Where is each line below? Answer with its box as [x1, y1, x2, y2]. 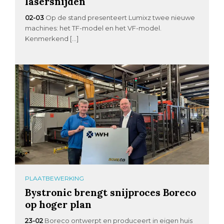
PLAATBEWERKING [25, 174, 84, 182]
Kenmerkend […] [25, 34, 79, 43]
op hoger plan [25, 198, 92, 211]
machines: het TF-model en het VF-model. [25, 24, 162, 32]
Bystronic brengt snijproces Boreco [25, 186, 196, 199]
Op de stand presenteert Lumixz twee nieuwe [45, 13, 195, 22]
